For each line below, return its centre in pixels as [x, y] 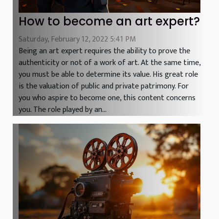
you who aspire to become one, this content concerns [107, 98]
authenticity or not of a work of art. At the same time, [109, 63]
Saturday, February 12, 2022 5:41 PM [77, 39]
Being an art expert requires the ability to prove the [104, 51]
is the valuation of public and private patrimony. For [104, 86]
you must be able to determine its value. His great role [108, 74]
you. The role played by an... [63, 109]
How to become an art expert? [109, 21]
